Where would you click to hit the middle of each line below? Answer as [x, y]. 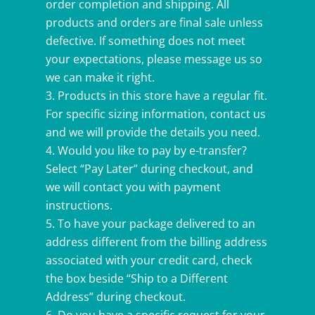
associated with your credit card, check [148, 261]
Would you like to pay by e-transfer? [152, 151]
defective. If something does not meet [145, 41]
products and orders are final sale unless [154, 23]
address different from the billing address [156, 242]
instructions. [79, 206]
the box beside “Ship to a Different [136, 279]
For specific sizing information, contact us [155, 114]
